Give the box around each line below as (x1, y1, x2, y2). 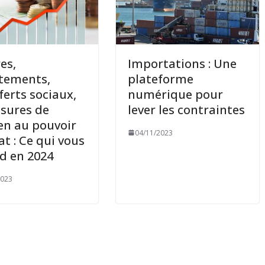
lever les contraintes (128, 101, 245, 118)
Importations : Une (128, 55, 237, 72)
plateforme (128, 70, 194, 87)
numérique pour (128, 86, 224, 102)
